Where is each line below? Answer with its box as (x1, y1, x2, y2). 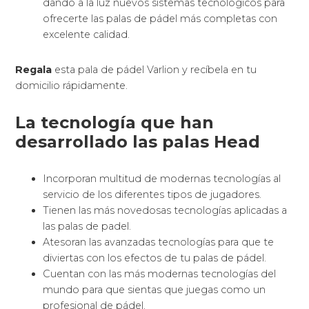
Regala (15, 63, 52, 77)
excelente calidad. (43, 28, 130, 41)
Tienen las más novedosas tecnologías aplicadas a (43, 204, 288, 217)
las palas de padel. (43, 220, 132, 233)
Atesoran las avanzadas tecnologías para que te (43, 236, 275, 249)
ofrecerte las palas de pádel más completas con (43, 12, 278, 26)
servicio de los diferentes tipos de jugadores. (43, 188, 262, 201)
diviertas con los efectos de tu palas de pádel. (43, 252, 267, 265)
